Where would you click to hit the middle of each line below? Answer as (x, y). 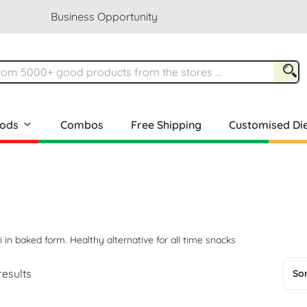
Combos (82, 125)
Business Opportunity (104, 16)
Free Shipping (166, 125)
